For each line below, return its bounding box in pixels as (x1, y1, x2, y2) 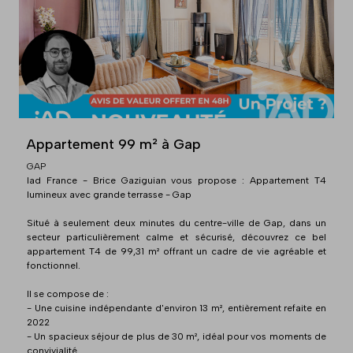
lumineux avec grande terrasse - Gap (27, 188, 191, 200)
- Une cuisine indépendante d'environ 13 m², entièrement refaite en (27, 302, 326, 314)
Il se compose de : (27, 288, 109, 299)
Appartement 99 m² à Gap (27, 135, 201, 153)
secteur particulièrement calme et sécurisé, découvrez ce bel (27, 231, 326, 243)
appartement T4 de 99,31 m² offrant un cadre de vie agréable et (27, 245, 326, 257)
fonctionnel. (27, 259, 80, 271)
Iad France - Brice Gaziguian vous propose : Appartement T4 (27, 174, 326, 186)
